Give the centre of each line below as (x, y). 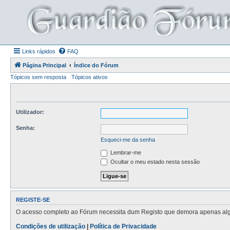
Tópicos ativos (90, 77)
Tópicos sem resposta (38, 77)
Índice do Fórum (96, 65)
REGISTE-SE (33, 200)
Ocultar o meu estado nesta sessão (154, 161)
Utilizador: (30, 112)
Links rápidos (39, 51)
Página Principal (44, 65)
